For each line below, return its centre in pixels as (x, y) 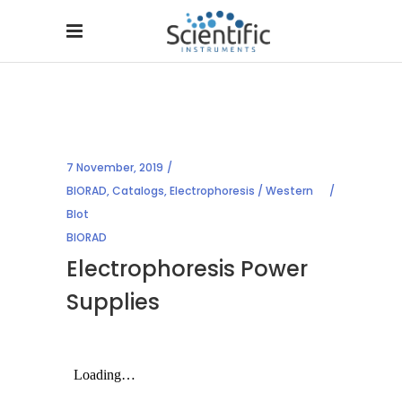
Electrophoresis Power (187, 269)
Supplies (113, 302)
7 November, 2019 (115, 167)
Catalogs (138, 191)
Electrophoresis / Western (241, 191)
